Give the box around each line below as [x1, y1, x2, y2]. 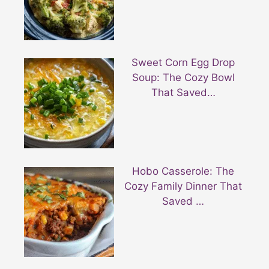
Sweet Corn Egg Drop [131, 56, 235, 69]
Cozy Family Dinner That [124, 180, 243, 192]
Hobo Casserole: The [132, 165, 235, 177]
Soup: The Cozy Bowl [131, 71, 235, 84]
